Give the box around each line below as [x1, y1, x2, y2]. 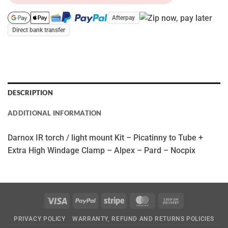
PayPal [95, 195, 119, 205]
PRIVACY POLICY [13, 215, 66, 222]
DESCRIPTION [8, 88, 53, 97]
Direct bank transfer [12, 26, 65, 34]
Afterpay [111, 14, 135, 21]
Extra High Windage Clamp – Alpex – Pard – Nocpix [8, 145, 195, 155]
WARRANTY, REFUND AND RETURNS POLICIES [72, 215, 215, 222]
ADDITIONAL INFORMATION [8, 108, 102, 117]
